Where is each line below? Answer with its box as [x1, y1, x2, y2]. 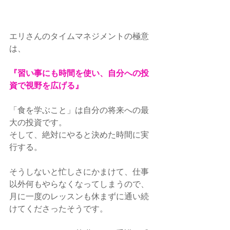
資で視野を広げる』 [9, 79, 83, 91]
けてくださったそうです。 [9, 203, 108, 214]
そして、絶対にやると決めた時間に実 [9, 129, 149, 140]
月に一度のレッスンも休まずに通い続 [9, 190, 149, 202]
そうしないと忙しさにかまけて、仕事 [9, 166, 149, 177]
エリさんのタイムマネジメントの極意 [9, 30, 149, 42]
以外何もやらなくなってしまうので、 [9, 178, 149, 189]
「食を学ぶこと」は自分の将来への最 [9, 104, 149, 116]
